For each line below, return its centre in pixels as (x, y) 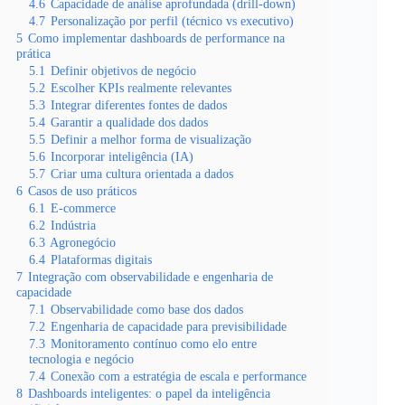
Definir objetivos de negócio (123, 71)
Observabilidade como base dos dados (147, 309)
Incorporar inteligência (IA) (122, 156)
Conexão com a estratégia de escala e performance (179, 376)
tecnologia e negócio (81, 359)
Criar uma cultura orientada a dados (142, 174)
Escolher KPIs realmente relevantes (141, 88)
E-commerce (83, 208)
